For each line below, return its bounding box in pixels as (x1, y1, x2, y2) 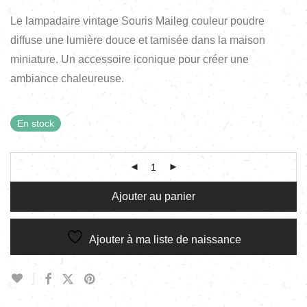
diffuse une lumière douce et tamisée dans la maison (10, 34, 265, 46)
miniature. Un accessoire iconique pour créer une (10, 53, 249, 65)
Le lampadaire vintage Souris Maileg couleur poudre (10, 14, 265, 27)
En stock (17, 117, 54, 129)
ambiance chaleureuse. (10, 72, 124, 84)
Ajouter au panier (112, 190, 195, 202)
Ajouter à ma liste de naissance (88, 233, 241, 245)
